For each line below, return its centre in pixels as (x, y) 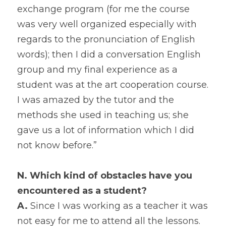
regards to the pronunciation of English (106, 40)
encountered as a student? (82, 191)
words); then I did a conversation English (109, 55)
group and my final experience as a (97, 70)
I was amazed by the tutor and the (96, 100)
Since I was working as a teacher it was (118, 206)
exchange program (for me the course (103, 9)
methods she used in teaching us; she (103, 115)
